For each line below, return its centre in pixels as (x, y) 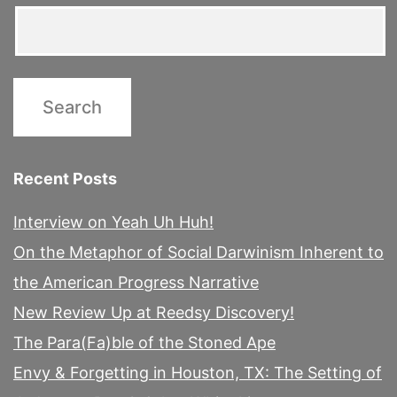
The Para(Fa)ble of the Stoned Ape (144, 343)
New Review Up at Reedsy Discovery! (154, 313)
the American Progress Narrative (136, 283)
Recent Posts (65, 179)
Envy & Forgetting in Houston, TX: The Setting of (198, 373)
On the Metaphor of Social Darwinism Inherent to (198, 253)
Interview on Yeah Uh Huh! (113, 222)
